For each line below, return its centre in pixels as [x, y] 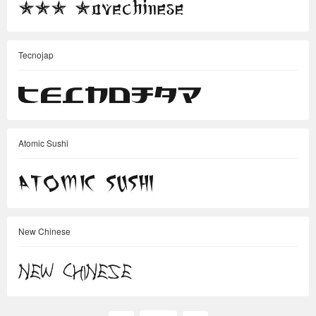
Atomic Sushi [43, 143]
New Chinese [44, 231]
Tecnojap [36, 55]
